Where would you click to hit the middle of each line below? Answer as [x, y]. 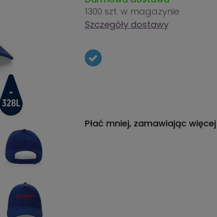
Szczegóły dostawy [126, 24]
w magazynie [150, 11]
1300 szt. [102, 11]
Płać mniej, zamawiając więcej [150, 123]
